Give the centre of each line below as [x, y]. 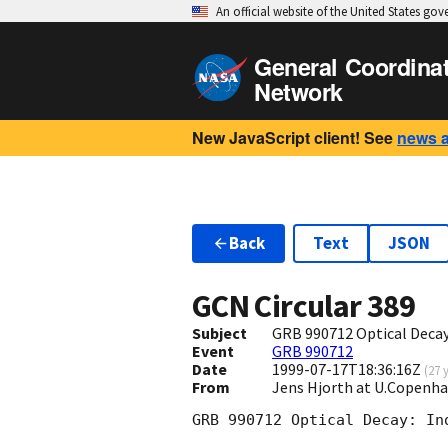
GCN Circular [279, 306]
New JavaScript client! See [292, 137]
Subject [219, 333]
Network [298, 91]
